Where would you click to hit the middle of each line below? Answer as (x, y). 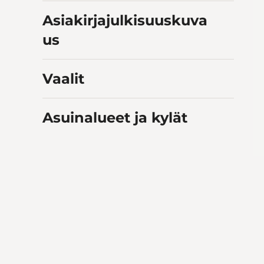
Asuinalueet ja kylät (115, 118)
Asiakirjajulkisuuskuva (125, 21)
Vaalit (63, 79)
